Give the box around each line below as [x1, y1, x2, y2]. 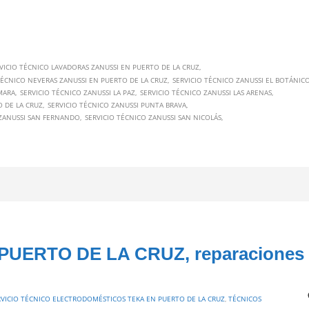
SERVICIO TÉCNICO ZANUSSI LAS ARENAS [140, 88, 272, 98]
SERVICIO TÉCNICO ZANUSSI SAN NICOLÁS [85, 112, 221, 123]
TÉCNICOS [228, 294, 261, 304]
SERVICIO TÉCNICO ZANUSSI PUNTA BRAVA [48, 100, 186, 110]
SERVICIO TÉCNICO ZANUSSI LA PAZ [20, 88, 135, 98]
